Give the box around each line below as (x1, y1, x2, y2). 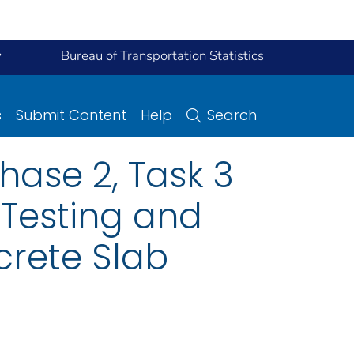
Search (207, 104, 257, 125)
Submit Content (16, 104, 126, 125)
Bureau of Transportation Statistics (61, 47, 264, 65)
